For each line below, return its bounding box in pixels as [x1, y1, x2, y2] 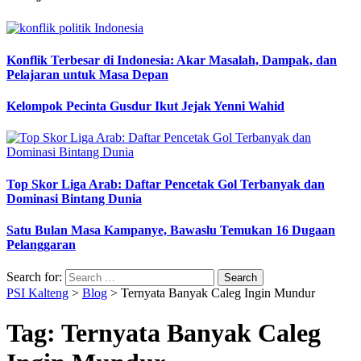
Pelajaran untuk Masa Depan [6, 67, 168, 81]
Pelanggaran [6, 237, 76, 251]
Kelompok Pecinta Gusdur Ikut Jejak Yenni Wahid [6, 99, 284, 113]
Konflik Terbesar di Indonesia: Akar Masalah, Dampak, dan [6, 52, 337, 67]
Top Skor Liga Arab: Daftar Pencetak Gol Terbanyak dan [6, 176, 325, 191]
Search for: [6, 270, 62, 284]
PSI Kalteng [6, 286, 68, 301]
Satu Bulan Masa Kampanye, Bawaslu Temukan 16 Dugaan [6, 222, 335, 237]
